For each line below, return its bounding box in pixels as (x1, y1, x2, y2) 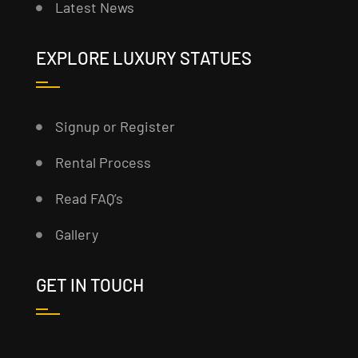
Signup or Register (54, 117, 175, 136)
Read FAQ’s (54, 189, 123, 208)
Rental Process (54, 153, 151, 172)
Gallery (54, 225, 98, 244)
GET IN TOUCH (35, 274, 144, 296)
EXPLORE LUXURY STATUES (35, 47, 252, 69)
